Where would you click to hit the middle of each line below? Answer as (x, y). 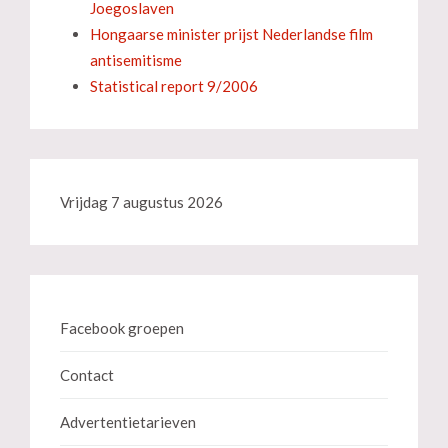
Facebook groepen (122, 328)
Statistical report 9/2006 (174, 86)
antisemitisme (136, 60)
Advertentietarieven (128, 422)
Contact (87, 375)
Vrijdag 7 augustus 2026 (141, 202)
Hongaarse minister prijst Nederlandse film (231, 34)
